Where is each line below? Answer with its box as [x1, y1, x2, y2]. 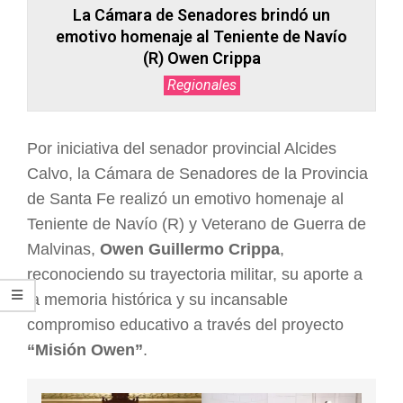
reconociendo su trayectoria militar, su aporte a [27, 264, 363, 283]
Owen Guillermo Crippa [100, 239, 280, 258]
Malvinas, [27, 239, 100, 258]
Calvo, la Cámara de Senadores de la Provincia [27, 164, 368, 183]
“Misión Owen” [27, 340, 143, 359]
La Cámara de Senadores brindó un [73, 5, 330, 24]
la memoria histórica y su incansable [27, 290, 288, 309]
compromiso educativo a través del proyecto [27, 315, 344, 334]
